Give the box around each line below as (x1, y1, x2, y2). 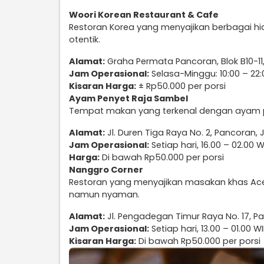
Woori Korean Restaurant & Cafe (69, 9, 219, 21)
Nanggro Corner (69, 164, 143, 176)
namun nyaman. (69, 189, 140, 201)
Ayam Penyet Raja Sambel (69, 93, 188, 105)
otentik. (69, 34, 100, 46)
